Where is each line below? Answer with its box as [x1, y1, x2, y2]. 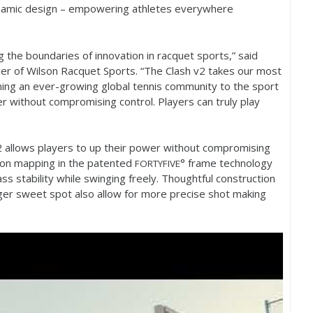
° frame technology [180, 156, 272, 170]
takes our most [205, 63, 282, 78]
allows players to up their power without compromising [2, 140, 270, 154]
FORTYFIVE [135, 157, 180, 170]
